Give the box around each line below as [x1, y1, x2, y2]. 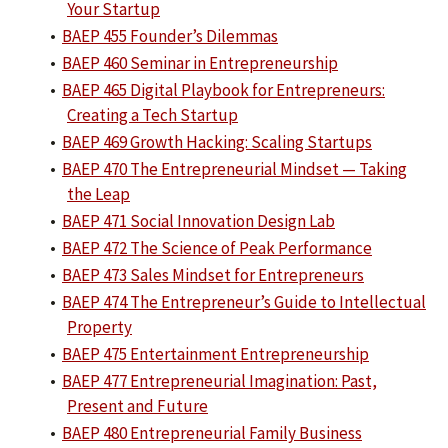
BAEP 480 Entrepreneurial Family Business [62, 422, 362, 444]
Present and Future [67, 395, 208, 417]
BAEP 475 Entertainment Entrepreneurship [62, 343, 369, 365]
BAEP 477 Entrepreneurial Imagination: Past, [62, 370, 377, 392]
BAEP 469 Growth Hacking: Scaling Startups [62, 131, 372, 153]
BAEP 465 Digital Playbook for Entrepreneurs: [62, 79, 385, 101]
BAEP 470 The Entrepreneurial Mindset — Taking [62, 158, 407, 180]
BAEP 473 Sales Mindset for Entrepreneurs [62, 264, 364, 286]
